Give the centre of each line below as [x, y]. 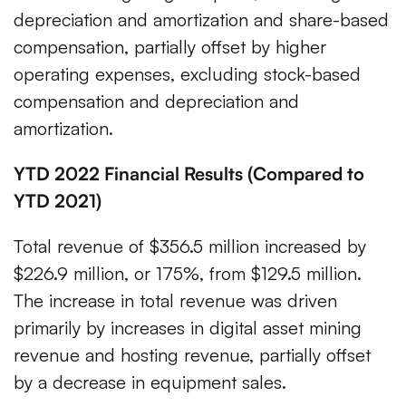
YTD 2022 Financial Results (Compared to [189, 174]
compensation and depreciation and [156, 101]
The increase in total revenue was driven [175, 301]
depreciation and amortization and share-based [201, 20]
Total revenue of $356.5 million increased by [190, 246]
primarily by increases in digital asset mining [188, 328]
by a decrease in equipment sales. [150, 382]
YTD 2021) [58, 201]
